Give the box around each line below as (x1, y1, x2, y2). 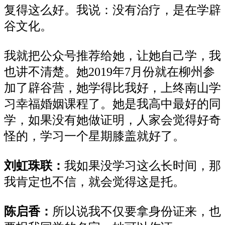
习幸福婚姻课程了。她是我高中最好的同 (4, 97, 221, 111)
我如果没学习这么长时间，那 (64, 159, 221, 173)
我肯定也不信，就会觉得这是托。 (4, 175, 185, 189)
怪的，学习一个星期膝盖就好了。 (4, 130, 185, 143)
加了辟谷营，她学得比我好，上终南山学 (4, 81, 221, 95)
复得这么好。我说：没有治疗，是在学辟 (4, 4, 221, 17)
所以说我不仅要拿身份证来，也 (52, 205, 221, 218)
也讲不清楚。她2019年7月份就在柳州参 (4, 65, 215, 79)
